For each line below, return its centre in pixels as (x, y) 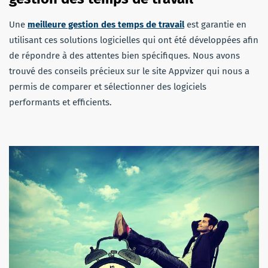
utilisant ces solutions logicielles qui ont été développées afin (134, 40)
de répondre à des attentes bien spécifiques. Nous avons (124, 56)
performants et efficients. (60, 103)
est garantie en (215, 25)
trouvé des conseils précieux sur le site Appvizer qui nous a (129, 71)
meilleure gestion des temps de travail (106, 25)
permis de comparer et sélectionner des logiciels (108, 87)
